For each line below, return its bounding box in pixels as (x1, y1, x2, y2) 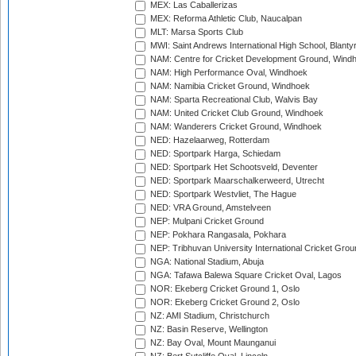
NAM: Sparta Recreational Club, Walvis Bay (148, 95, 318, 105)
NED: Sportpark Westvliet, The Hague (148, 189, 296, 199)
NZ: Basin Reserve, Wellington (148, 324, 268, 335)
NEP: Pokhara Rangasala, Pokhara (148, 230, 286, 240)
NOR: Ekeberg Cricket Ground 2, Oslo (148, 297, 300, 308)
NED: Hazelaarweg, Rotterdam (148, 135, 269, 145)
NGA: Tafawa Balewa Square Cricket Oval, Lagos (148, 270, 342, 281)
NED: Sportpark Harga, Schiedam (148, 149, 281, 159)
